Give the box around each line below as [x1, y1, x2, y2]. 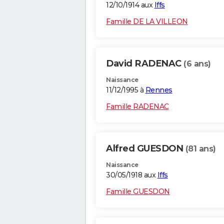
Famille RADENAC [106, 102, 169, 111]
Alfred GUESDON [106, 143, 185, 154]
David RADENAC [106, 58, 183, 69]
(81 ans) [185, 144, 216, 154]
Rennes [145, 85, 172, 95]
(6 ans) [183, 59, 211, 69]
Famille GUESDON [106, 187, 170, 196]
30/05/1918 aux [106, 170, 157, 180]
